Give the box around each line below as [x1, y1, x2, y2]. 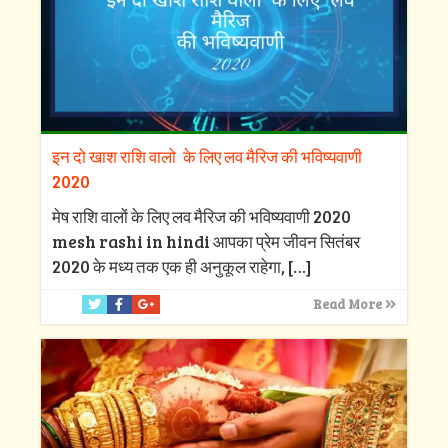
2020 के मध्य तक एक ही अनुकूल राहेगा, [51, 255, 285, 279]
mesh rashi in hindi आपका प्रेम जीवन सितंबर [51, 230, 360, 254]
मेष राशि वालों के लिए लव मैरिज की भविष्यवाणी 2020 [51, 205, 351, 229]
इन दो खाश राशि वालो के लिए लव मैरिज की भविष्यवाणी [51, 145, 362, 169]
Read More [313, 295, 386, 314]
